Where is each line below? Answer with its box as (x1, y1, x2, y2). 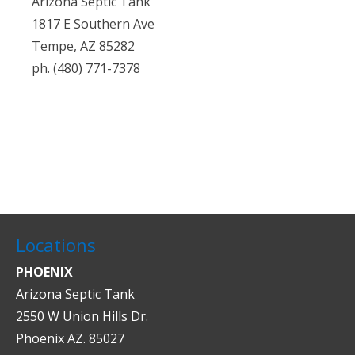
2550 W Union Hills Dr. (16, 307, 148, 325)
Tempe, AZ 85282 (32, 36, 135, 55)
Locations (16, 233, 96, 257)
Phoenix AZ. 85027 (16, 330, 124, 347)
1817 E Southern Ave (32, 14, 155, 32)
